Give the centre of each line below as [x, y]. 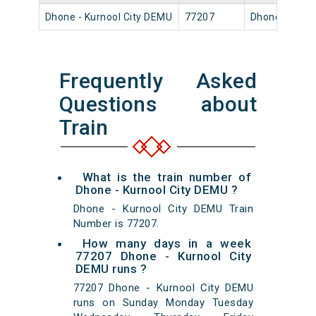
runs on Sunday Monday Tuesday [163, 303]
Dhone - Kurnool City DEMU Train [163, 209]
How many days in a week [167, 244]
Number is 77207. [116, 224]
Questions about [158, 104]
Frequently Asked [158, 81]
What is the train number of [167, 177]
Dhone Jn [273, 17]
